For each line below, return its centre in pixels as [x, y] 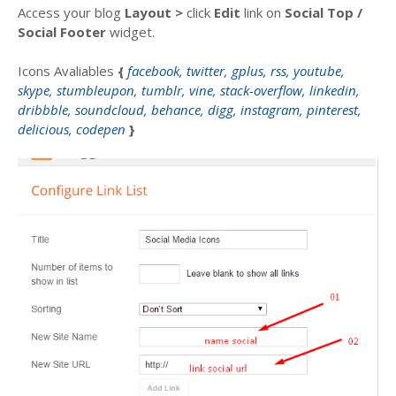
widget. [132, 31]
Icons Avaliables [68, 70]
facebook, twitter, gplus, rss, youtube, [236, 70]
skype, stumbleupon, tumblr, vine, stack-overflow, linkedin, [189, 90]
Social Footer [64, 31]
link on [263, 12]
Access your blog [71, 12]
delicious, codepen [73, 129]
